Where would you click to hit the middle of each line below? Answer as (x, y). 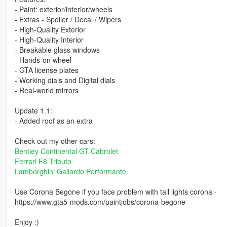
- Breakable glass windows (57, 50)
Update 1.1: (33, 111)
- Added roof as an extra (53, 121)
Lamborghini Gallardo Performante (70, 172)
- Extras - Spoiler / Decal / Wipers (68, 20)
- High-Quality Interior (49, 40)
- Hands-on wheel (43, 60)
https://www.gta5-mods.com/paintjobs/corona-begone (100, 202)
